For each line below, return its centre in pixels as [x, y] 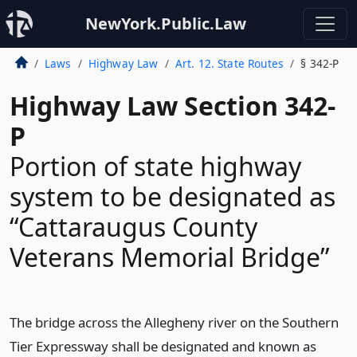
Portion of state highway [155, 166]
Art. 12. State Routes [229, 63]
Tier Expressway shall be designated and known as [163, 346]
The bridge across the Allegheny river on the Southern [174, 322]
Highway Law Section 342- [173, 106]
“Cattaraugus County [133, 227]
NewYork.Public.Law [166, 24]
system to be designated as [173, 196]
